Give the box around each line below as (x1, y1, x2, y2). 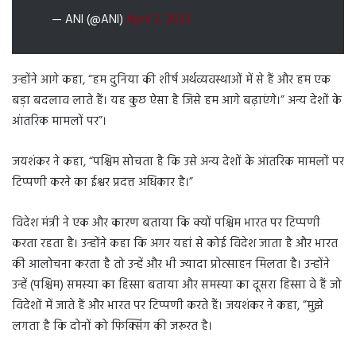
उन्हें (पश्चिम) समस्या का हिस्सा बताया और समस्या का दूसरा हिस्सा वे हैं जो (12, 276, 342, 296)
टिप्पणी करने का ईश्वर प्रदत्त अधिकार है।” (12, 173, 193, 193)
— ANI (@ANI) (52, 10, 126, 30)
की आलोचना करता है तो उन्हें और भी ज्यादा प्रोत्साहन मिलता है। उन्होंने (12, 255, 330, 275)
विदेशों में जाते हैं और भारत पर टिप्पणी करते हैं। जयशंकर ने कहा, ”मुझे (12, 296, 323, 316)
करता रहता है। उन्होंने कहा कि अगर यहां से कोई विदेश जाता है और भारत (12, 234, 338, 254)
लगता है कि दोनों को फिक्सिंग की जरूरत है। (12, 317, 212, 337)
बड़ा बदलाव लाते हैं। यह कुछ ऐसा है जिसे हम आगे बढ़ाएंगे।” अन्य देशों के (12, 91, 342, 111)
